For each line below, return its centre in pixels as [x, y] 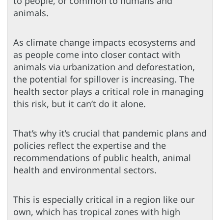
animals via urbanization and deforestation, [104, 67]
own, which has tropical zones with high [97, 211]
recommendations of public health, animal [102, 157]
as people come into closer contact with [97, 54]
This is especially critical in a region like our [104, 199]
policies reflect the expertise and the [90, 145]
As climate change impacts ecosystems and [104, 42]
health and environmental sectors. [85, 170]
